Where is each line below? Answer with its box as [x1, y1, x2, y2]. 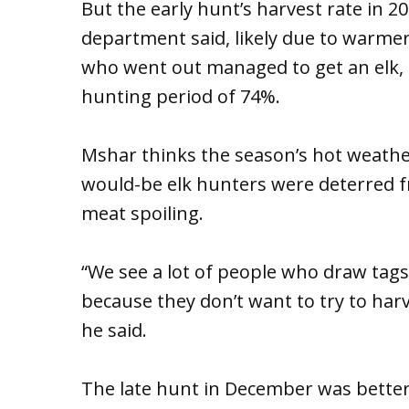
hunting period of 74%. [80, 83, 280, 109]
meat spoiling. [80, 200, 204, 225]
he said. [80, 317, 147, 342]
